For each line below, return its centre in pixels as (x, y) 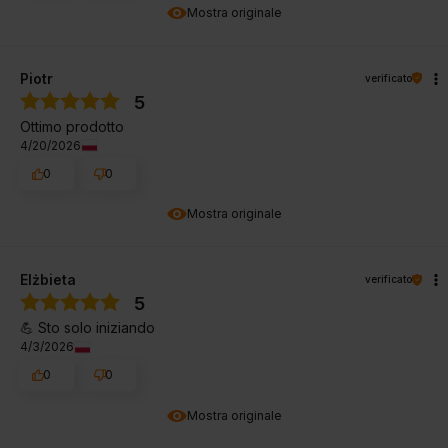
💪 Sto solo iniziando (87, 328)
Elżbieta (48, 280)
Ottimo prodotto (72, 126)
